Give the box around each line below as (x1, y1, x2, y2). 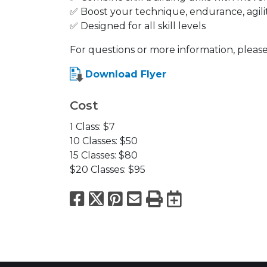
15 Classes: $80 (70, 149, 138, 161)
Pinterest (126, 188, 201, 209)
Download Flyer (85, 68, 166, 80)
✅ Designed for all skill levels (70, 20, 206, 32)
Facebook (88, 188, 169, 209)
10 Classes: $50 (70, 135, 138, 147)
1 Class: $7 (70, 120, 115, 132)
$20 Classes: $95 (70, 163, 145, 175)
